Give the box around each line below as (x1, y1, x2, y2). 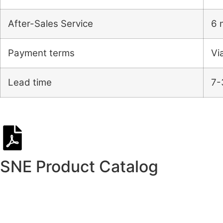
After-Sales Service (8, 18, 93, 30)
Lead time (8, 77, 52, 89)
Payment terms (8, 47, 75, 59)
